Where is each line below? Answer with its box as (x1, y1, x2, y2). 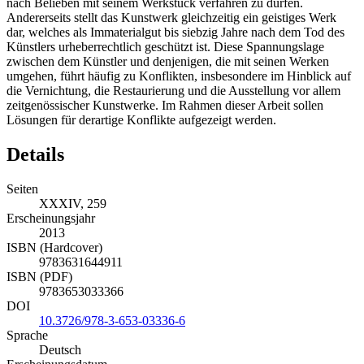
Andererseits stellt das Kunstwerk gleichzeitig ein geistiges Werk (6, 25, 336, 40)
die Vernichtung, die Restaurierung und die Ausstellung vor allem (6, 98, 340, 113)
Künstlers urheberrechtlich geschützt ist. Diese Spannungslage (6, 54, 324, 69)
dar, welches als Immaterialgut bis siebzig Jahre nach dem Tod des (6, 40, 344, 54)
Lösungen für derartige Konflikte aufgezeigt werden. (6, 128, 276, 142)
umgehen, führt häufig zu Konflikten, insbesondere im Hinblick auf (6, 84, 351, 98)
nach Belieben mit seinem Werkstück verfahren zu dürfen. (6, 11, 303, 25)
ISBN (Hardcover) (6, 255, 102, 270)
